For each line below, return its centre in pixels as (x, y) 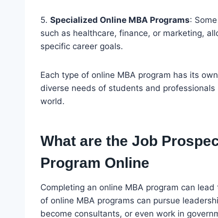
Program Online (95, 163)
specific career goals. (82, 46)
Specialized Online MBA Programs (120, 20)
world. (53, 101)
